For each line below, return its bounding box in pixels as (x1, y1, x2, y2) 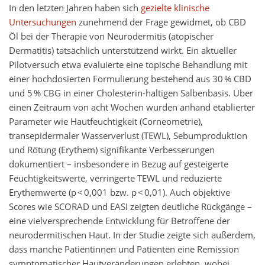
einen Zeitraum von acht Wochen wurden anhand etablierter (9, 101, 255, 114)
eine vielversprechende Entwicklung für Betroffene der (9, 215, 230, 228)
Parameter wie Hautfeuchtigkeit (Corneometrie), (9, 115, 203, 128)
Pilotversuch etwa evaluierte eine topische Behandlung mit (9, 59, 247, 72)
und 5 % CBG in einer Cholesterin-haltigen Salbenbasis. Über (9, 87, 253, 100)
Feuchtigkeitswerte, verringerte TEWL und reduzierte (9, 172, 222, 185)
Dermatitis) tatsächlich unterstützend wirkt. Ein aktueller (9, 44, 237, 57)
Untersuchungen (9, 16, 76, 29)
